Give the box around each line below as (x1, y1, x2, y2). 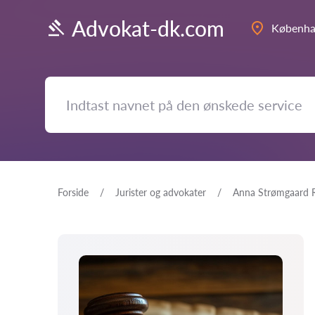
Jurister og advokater (115, 186, 206, 198)
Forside (58, 186, 89, 198)
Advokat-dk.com (72, 15, 224, 41)
